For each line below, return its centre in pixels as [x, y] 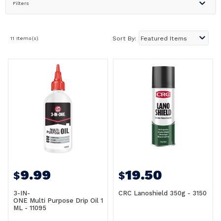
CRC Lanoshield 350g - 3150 [163, 193]
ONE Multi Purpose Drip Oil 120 [62, 201]
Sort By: [124, 38]
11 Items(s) [24, 38]
